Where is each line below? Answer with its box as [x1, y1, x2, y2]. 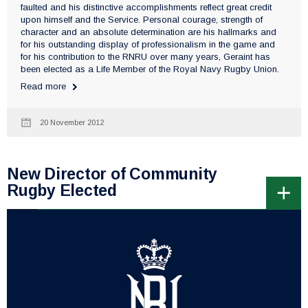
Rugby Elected [7, 181, 118, 200]
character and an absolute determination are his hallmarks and [21, 27, 276, 38]
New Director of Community [7, 165, 218, 184]
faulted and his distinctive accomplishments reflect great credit [21, 2, 272, 13]
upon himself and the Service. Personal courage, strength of [21, 14, 263, 25]
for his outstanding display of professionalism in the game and [21, 39, 275, 50]
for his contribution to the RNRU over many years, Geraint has [21, 52, 270, 63]
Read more [21, 81, 66, 92]
